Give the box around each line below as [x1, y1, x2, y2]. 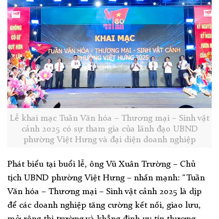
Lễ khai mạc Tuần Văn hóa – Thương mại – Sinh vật [10, 113, 209, 123]
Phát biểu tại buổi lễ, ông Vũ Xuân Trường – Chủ [7, 159, 196, 169]
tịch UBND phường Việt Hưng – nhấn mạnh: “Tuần [7, 173, 205, 182]
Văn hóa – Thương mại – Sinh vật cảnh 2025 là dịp [7, 187, 201, 196]
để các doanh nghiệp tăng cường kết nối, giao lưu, [7, 200, 201, 210]
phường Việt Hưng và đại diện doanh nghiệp [23, 135, 196, 144]
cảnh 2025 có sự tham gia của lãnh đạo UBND [21, 124, 198, 133]
